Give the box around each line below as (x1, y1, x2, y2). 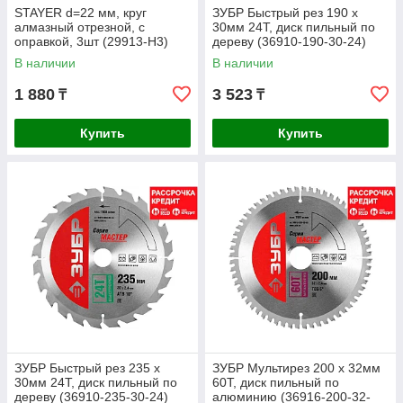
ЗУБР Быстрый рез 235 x (14, 361, 160, 375)
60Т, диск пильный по (212, 375, 339, 390)
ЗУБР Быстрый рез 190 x (212, 5, 358, 20)
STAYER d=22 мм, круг (14, 5, 147, 20)
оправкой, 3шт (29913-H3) (14, 34, 168, 49)
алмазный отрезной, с (14, 20, 145, 34)
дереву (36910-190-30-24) (212, 34, 366, 49)
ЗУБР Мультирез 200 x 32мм (212, 361, 381, 375)
